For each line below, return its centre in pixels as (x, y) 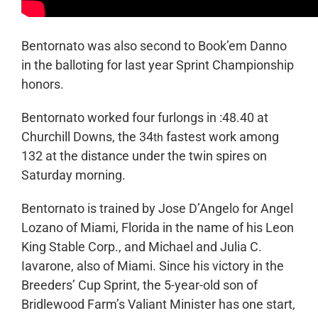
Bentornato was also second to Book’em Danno (154, 45)
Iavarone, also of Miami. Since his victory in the (152, 265)
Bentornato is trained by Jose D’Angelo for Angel (157, 208)
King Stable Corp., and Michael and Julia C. (141, 246)
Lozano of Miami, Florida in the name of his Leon (157, 227)
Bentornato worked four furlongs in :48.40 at (144, 117)
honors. (42, 84)
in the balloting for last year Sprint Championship (157, 65)
